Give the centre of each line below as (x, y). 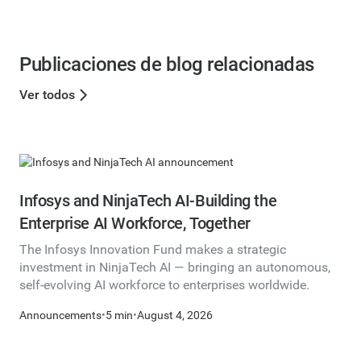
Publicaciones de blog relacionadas (167, 64)
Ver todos (47, 94)
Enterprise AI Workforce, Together (135, 224)
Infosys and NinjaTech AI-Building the (148, 201)
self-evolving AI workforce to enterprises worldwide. (164, 285)
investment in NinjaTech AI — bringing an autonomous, (175, 268)
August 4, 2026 (175, 315)
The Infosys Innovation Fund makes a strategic (153, 250)
